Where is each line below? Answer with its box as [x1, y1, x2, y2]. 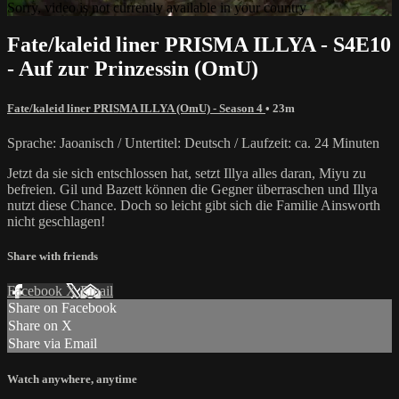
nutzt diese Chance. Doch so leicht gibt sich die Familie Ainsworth [7, 197, 380, 213]
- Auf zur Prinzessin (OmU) [7, 57, 258, 81]
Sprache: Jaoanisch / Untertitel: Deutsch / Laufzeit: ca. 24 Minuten [7, 134, 379, 151]
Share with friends [7, 248, 98, 263]
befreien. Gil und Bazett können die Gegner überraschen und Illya [7, 181, 378, 197]
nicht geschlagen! [7, 213, 105, 229]
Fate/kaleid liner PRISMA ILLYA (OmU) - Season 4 [7, 101, 265, 115]
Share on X [8, 318, 72, 334]
